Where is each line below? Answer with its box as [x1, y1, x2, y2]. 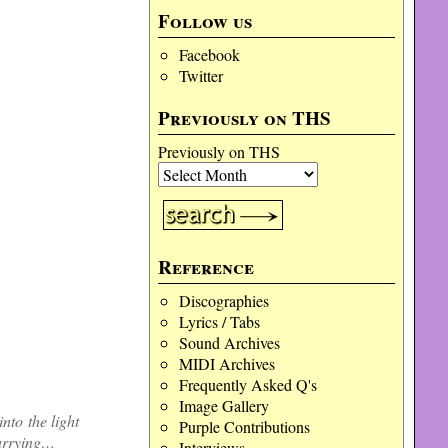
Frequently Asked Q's [178, 374, 317, 395]
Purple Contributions [178, 416, 310, 437]
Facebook [178, 44, 240, 65]
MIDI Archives [178, 353, 275, 374]
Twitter [178, 65, 223, 86]
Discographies [178, 290, 269, 311]
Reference [158, 253, 255, 281]
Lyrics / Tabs [178, 311, 260, 332]
